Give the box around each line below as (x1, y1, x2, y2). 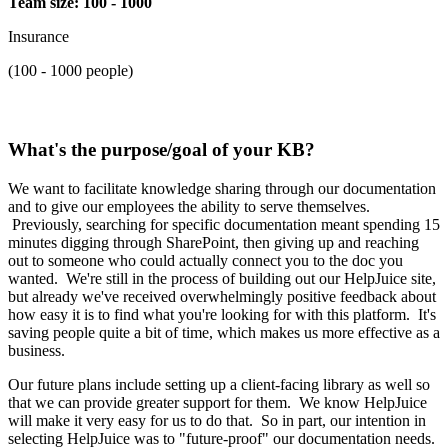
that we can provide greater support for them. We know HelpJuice (8, 393, 427, 411)
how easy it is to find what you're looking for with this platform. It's (8, 305, 436, 323)
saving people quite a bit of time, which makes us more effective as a (8, 323, 440, 341)
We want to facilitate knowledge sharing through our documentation (8, 179, 436, 197)
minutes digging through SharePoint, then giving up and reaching (8, 233, 419, 251)
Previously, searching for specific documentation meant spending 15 (8, 215, 440, 233)
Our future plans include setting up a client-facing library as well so (8, 375, 430, 393)
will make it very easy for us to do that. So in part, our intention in (8, 411, 426, 429)
